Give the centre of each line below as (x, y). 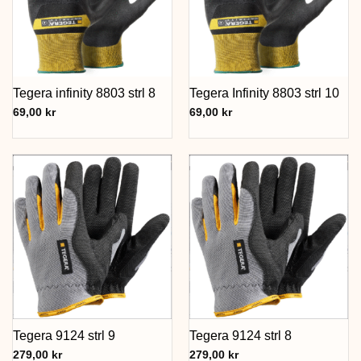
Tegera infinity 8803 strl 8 (84, 93)
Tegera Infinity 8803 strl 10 (264, 93)
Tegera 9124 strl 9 (64, 335)
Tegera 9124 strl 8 (240, 335)
